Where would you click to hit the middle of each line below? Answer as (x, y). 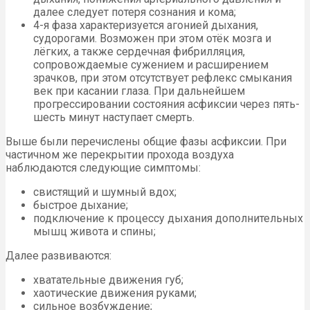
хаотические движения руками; (115, 293)
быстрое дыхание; (81, 205)
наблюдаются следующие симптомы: (103, 167)
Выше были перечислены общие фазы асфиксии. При (146, 141)
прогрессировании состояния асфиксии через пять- (166, 104)
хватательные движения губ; (108, 280)
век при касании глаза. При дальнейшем (139, 91)
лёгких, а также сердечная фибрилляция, (139, 51)
